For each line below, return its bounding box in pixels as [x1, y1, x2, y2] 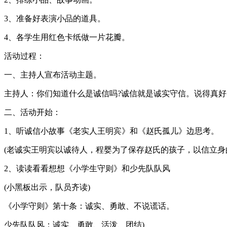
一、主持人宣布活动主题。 [4, 70, 101, 79]
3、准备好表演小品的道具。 [4, 14, 105, 23]
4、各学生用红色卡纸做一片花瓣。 [4, 32, 130, 42]
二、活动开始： [4, 107, 61, 117]
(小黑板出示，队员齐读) [4, 182, 90, 192]
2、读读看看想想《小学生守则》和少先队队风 [4, 164, 170, 173]
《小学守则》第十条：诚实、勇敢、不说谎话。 [4, 201, 174, 210]
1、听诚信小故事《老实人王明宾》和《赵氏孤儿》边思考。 [4, 126, 219, 135]
